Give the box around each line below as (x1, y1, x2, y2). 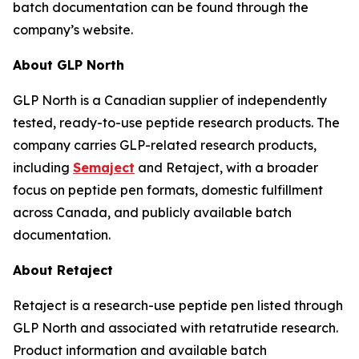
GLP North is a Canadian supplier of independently (13, 92, 327, 108)
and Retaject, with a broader (135, 159, 318, 175)
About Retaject (13, 262, 113, 278)
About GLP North (13, 57, 124, 73)
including (13, 159, 73, 175)
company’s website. (13, 22, 133, 38)
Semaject (73, 159, 135, 175)
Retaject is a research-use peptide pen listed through (13, 297, 343, 313)
